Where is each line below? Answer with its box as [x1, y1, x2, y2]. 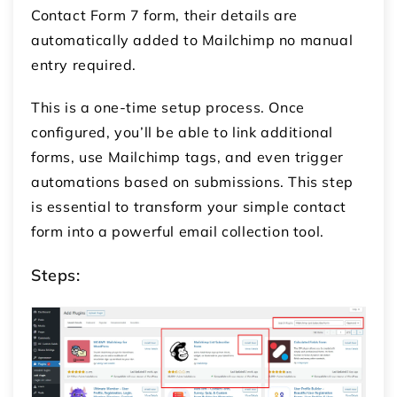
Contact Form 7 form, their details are [31, 6, 298, 25]
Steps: [31, 265, 81, 286]
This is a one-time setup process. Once [31, 98, 305, 117]
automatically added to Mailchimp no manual [31, 31, 354, 50]
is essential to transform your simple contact [31, 198, 347, 216]
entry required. [31, 56, 136, 74]
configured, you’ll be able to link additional [31, 123, 334, 142]
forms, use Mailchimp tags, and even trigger [31, 148, 344, 167]
